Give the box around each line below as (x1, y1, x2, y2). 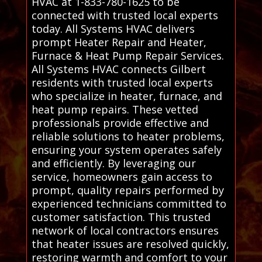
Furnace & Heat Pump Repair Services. (31, 48, 224, 63)
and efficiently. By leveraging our (31, 156, 196, 170)
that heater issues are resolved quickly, (31, 236, 229, 251)
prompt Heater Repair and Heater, (31, 35, 206, 49)
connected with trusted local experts (31, 8, 218, 22)
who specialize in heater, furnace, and (31, 88, 222, 103)
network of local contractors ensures (31, 223, 219, 237)
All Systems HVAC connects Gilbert (31, 61, 206, 76)
